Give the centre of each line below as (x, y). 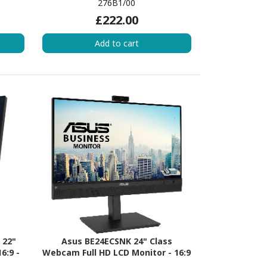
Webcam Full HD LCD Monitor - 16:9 (117, 253)
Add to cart (117, 43)
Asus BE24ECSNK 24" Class (117, 241)
